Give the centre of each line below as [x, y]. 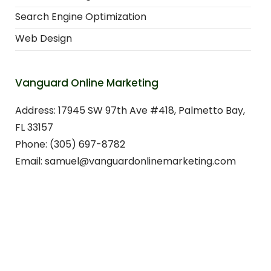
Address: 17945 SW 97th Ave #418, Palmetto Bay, [130, 111]
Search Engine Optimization [81, 17]
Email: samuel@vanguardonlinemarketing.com [126, 162]
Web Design [44, 39]
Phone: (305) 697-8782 [70, 145]
